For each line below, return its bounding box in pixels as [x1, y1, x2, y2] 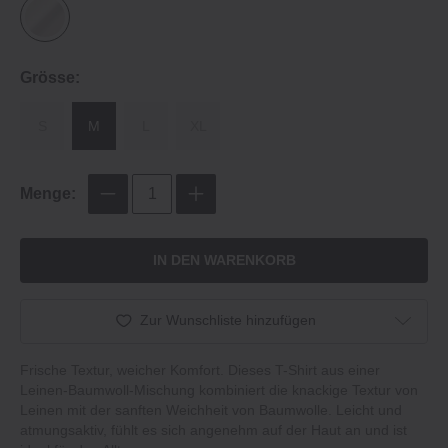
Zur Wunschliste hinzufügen [140, 312, 316, 329]
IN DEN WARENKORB [152, 252, 296, 269]
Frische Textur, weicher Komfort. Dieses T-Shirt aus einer [20, 361, 380, 378]
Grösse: [20, 69, 80, 86]
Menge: [20, 185, 76, 202]
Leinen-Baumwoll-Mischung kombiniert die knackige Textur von [20, 381, 418, 398]
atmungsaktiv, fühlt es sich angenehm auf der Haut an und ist [20, 421, 407, 438]
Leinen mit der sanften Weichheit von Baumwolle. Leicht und [20, 401, 402, 418]
